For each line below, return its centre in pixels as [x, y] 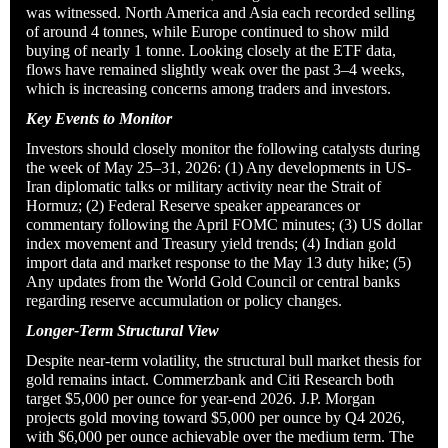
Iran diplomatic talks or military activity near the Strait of [203, 186]
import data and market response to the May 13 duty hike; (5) [218, 262]
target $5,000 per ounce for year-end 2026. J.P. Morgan [200, 398]
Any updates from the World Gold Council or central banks [213, 281]
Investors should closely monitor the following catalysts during [223, 148]
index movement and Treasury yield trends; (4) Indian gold [211, 243]
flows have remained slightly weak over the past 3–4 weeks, [215, 69]
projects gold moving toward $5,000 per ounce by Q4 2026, [215, 417]
